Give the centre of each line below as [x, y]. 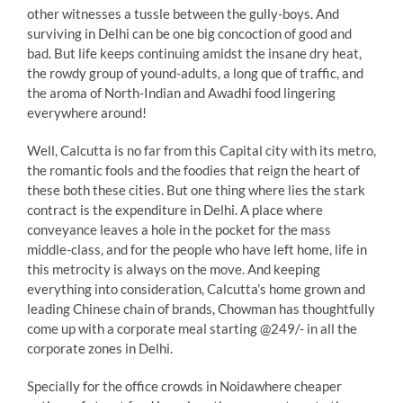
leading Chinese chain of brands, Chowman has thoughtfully [201, 308]
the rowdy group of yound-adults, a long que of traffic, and [195, 72]
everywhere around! [86, 112]
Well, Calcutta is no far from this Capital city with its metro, [201, 150]
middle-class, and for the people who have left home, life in [197, 249]
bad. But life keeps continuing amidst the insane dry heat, [194, 53]
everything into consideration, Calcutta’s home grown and [196, 288]
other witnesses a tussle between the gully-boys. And [183, 13]
